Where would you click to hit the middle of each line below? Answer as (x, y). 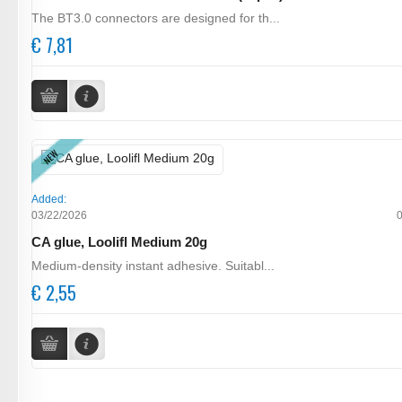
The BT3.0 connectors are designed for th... (156, 17)
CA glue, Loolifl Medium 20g (119, 242)
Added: (49, 199)
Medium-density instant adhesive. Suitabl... (153, 265)
